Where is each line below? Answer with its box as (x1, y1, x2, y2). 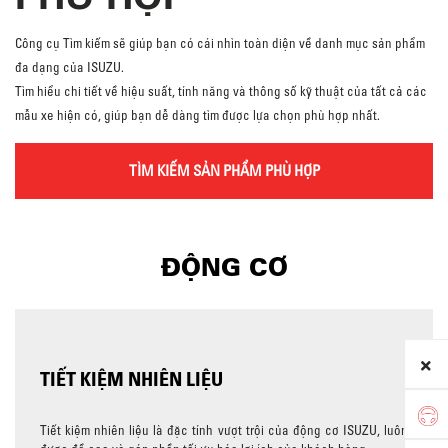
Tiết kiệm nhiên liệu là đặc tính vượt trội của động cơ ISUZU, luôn (40, 422, 408, 439)
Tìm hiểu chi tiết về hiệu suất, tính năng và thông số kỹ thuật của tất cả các (15, 83, 427, 100)
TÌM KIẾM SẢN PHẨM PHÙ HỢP (128, 161, 320, 181)
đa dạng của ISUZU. (15, 59, 124, 76)
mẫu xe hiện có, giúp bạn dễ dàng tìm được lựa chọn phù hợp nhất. (15, 107, 380, 124)
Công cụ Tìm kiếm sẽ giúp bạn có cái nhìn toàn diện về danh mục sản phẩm (15, 35, 425, 52)
